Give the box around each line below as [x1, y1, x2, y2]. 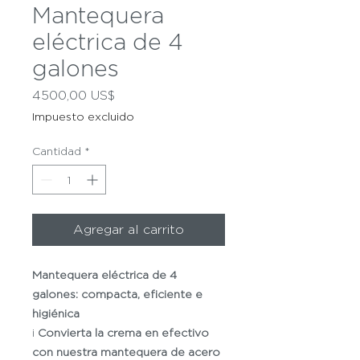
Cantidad [32, 145, 81, 157]
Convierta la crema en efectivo [38, 326, 209, 338]
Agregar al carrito [73, 223, 184, 236]
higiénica [32, 307, 80, 319]
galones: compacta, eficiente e [32, 288, 202, 300]
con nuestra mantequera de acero [32, 346, 220, 358]
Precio [114, 88, 153, 101]
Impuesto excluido [32, 110, 134, 122]
